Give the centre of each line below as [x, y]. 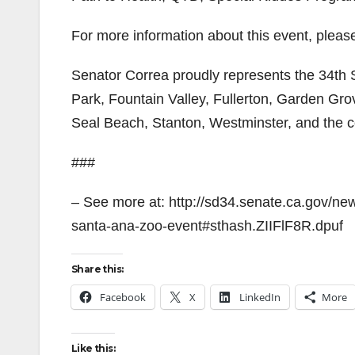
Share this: [97, 269]
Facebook [123, 297]
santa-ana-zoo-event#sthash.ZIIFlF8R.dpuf [207, 226]
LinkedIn [260, 297]
